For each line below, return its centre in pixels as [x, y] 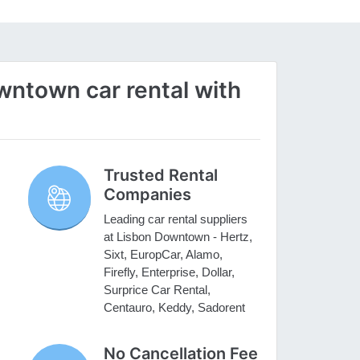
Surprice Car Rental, [157, 290]
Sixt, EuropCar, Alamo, [164, 255]
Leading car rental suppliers [176, 219]
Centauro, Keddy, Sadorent [175, 308]
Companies [148, 195]
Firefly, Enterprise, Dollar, [170, 272]
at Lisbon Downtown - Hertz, [178, 237]
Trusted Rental [161, 176]
